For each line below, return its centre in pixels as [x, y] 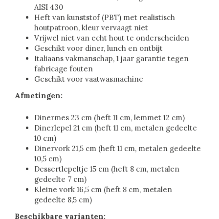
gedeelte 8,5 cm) [63, 200]
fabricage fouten [64, 69]
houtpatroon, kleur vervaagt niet [91, 28]
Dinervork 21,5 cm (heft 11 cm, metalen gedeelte [118, 149]
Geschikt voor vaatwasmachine [89, 79]
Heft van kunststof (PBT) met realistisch [105, 18]
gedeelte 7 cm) [60, 179]
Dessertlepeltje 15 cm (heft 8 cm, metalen [107, 169]
